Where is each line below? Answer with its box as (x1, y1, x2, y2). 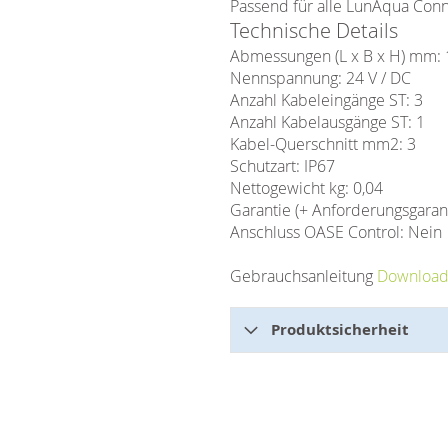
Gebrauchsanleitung (230, 265, 377, 287)
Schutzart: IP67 (230, 155, 335, 177)
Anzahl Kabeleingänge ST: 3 (230, 89, 423, 111)
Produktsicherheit (271, 319, 409, 340)
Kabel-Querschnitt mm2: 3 (230, 133, 416, 155)
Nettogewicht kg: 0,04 (230, 177, 383, 199)
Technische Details (230, 17, 398, 44)
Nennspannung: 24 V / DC (230, 67, 411, 89)
